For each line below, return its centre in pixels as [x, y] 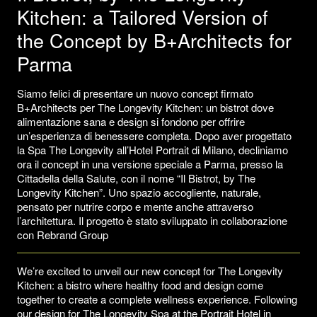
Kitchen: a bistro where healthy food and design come [140, 284]
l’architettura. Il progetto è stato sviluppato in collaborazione [152, 220]
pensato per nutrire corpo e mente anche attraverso [135, 206]
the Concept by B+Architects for [154, 40]
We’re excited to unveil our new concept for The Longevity [150, 270]
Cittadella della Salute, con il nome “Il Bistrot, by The [136, 178]
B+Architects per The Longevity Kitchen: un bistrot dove [145, 107]
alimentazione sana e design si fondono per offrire [131, 121]
